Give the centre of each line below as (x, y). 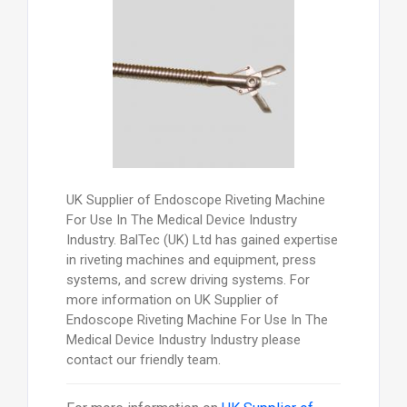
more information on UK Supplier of (172, 300)
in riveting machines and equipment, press (191, 260)
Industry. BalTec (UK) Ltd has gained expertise (202, 240)
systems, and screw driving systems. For (188, 280)
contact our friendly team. (143, 360)
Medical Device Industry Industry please (183, 340)
